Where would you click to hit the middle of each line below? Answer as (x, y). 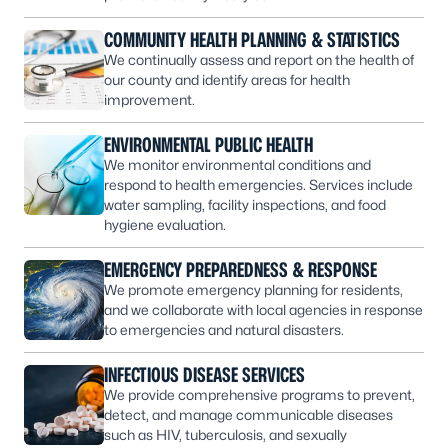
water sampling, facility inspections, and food (245, 204)
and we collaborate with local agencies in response (263, 309)
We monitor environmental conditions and (237, 164)
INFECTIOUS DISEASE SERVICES (204, 375)
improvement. (149, 99)
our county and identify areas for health (227, 79)
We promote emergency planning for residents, (253, 289)
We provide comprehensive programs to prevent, (259, 394)
